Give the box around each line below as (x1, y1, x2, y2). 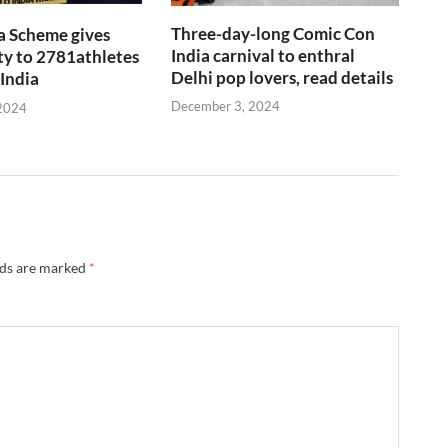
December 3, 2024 (171, 98, 281, 115)
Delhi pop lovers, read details (171, 66, 394, 88)
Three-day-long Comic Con (171, 22, 376, 44)
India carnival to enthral (171, 44, 356, 66)
